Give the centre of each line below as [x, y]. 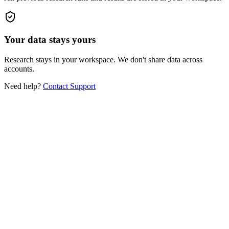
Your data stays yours [50, 40]
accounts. [19, 69]
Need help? [24, 86]
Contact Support [69, 86]
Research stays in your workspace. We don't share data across [103, 60]
